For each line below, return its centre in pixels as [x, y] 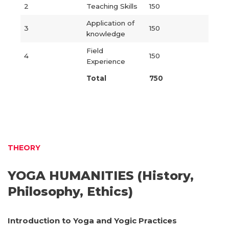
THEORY [24, 148]
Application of [110, 23]
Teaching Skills [112, 6]
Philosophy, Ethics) [70, 191]
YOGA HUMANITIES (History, [101, 176]
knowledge [106, 34]
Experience [106, 61]
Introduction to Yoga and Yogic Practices [92, 221]
